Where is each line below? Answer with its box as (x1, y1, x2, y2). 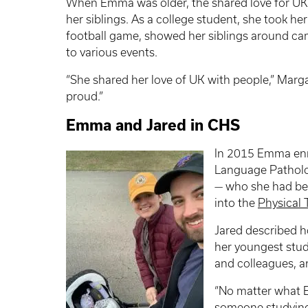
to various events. (66, 45, 157, 58)
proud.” (66, 89, 103, 102)
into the (214, 197, 258, 210)
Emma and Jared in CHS (66, 116, 240, 133)
